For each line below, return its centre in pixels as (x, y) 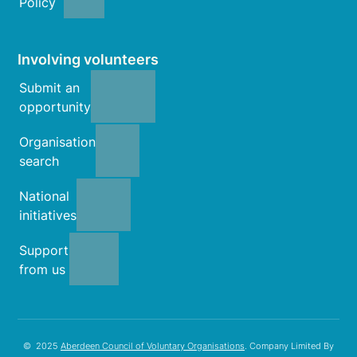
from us (43, 270)
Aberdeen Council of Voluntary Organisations (153, 346)
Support (44, 251)
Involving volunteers (88, 60)
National (45, 196)
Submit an (50, 88)
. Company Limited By (289, 346)
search (39, 161)
